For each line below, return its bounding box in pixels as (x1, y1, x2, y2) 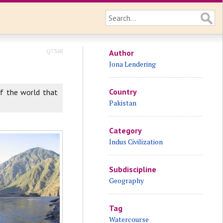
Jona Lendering (109, 59, 156, 69)
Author (109, 48, 134, 58)
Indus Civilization (109, 137, 163, 146)
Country (109, 87, 137, 97)
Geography (109, 176, 144, 185)
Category (109, 125, 142, 135)
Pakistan (109, 98, 136, 108)
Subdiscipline (109, 164, 156, 174)
